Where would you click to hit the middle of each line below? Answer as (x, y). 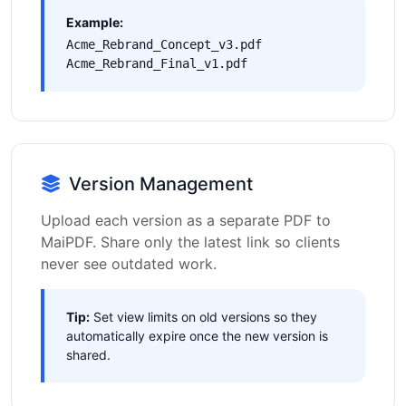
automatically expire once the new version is (197, 336)
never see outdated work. (129, 264)
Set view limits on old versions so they (203, 317)
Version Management (161, 184)
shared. (88, 355)
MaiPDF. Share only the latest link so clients (190, 242)
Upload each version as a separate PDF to (186, 220)
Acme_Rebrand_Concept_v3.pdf (164, 44)
